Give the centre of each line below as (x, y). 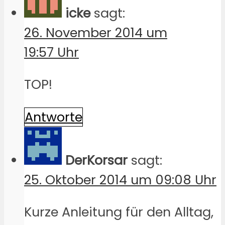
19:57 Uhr (51, 52)
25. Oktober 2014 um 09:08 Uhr (120, 180)
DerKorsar (96, 160)
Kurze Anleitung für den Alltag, (119, 212)
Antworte (53, 117)
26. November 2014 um (96, 32)
